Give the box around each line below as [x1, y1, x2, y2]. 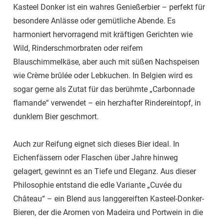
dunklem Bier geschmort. [13, 112, 99, 122]
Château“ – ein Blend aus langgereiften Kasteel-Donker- [13, 194, 204, 204]
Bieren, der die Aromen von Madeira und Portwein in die [13, 208, 203, 218]
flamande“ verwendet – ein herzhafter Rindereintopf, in [13, 98, 201, 108]
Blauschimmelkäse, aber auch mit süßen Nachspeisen [13, 57, 199, 67]
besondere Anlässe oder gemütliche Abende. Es [13, 16, 175, 26]
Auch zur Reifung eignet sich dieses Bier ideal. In [13, 139, 179, 149]
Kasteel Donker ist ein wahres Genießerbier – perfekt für [13, 2, 205, 12]
